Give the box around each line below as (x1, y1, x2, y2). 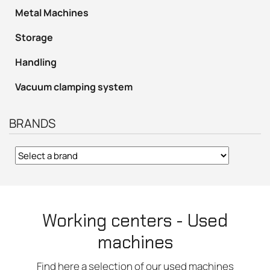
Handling (15, 55, 57, 69)
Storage (15, 31, 53, 44)
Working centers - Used (42, 209, 228, 232)
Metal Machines (15, 6, 89, 19)
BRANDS (9, 115, 55, 131)
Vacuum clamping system (15, 80, 133, 93)
